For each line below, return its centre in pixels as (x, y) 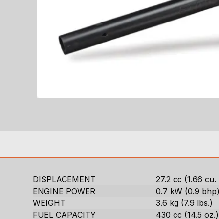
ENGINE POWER (64, 191)
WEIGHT (49, 203)
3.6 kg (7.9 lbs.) (185, 203)
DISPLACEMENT (65, 180)
